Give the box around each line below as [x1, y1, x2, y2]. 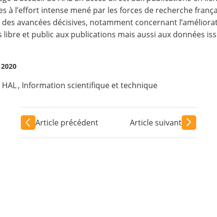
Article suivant [130, 117, 182, 128]
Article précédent [35, 117, 98, 128]
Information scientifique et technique [21, 80, 157, 91]
